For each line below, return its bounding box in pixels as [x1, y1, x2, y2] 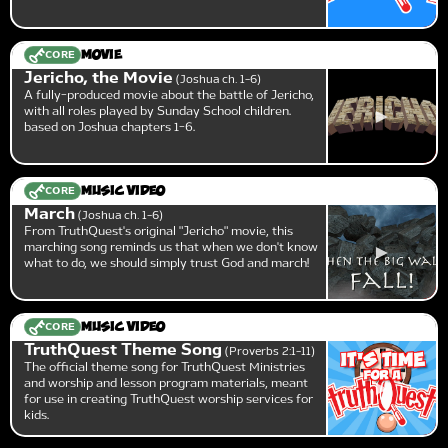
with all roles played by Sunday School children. [24, 104, 291, 118]
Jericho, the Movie [24, 68, 173, 87]
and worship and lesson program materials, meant [24, 376, 308, 390]
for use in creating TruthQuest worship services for [24, 392, 313, 406]
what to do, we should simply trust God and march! [24, 256, 309, 270]
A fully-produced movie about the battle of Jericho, [24, 88, 314, 102]
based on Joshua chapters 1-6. [24, 120, 195, 134]
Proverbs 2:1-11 [229, 344, 311, 357]
